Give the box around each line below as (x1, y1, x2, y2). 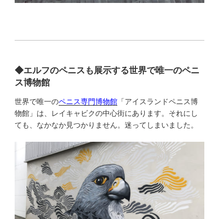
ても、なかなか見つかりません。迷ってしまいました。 (15, 120, 198, 129)
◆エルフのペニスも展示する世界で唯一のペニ (15, 66, 199, 76)
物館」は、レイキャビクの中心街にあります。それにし (15, 109, 198, 117)
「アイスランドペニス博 (117, 97, 198, 106)
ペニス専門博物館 (59, 97, 117, 106)
